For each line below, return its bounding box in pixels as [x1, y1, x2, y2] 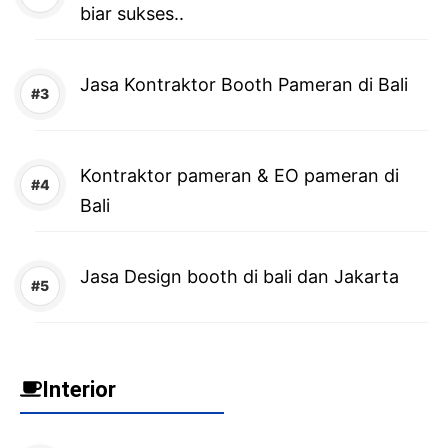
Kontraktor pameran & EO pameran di [80, 164, 399, 186]
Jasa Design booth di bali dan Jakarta [80, 265, 399, 287]
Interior [42, 376, 116, 402]
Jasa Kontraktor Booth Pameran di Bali [80, 73, 408, 95]
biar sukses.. [80, 2, 184, 24]
